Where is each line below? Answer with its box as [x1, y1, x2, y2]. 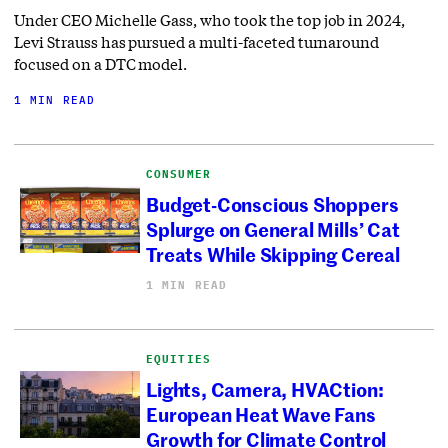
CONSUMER [146, 166, 211, 181]
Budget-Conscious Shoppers [146, 190, 399, 218]
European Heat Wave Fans [146, 400, 376, 428]
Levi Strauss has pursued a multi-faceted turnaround [14, 31, 380, 52]
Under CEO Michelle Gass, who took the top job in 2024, [14, 9, 406, 30]
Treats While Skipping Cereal [146, 240, 400, 268]
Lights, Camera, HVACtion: [146, 375, 384, 403]
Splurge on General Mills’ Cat [146, 215, 400, 243]
